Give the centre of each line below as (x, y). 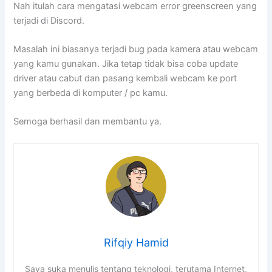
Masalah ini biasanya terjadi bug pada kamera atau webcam (136, 49)
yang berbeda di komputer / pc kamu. (91, 93)
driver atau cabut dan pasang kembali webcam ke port (125, 78)
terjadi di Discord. (49, 20)
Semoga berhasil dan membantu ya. (88, 122)
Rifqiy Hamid (136, 242)
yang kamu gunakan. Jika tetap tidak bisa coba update (126, 63)
